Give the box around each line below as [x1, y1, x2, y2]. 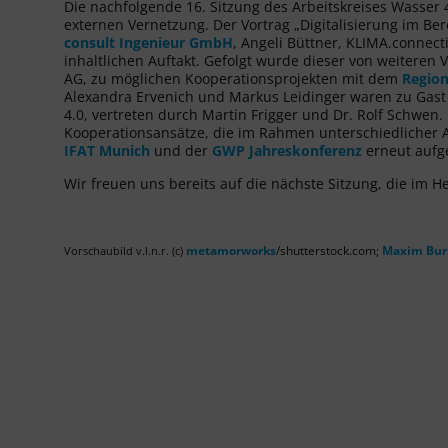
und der [150, 140, 212, 160]
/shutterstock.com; [276, 242, 382, 258]
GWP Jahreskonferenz [212, 140, 362, 160]
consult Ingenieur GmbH [64, 32, 233, 52]
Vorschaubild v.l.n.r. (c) [64, 243, 186, 258]
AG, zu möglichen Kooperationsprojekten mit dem [64, 68, 402, 88]
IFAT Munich [64, 140, 150, 160]
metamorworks [186, 242, 276, 258]
